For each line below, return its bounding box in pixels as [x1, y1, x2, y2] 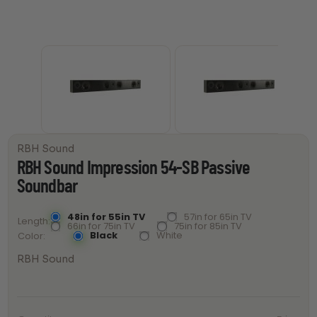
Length [17, 214, 48, 229]
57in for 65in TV [184, 209, 253, 224]
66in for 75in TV [67, 219, 136, 233]
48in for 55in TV [67, 209, 146, 224]
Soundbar [16, 177, 78, 196]
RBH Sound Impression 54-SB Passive [16, 158, 250, 178]
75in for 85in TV [174, 219, 243, 233]
